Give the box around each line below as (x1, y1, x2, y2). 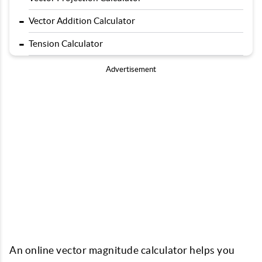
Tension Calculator (29, 39, 103, 49)
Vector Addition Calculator (29, 16, 135, 26)
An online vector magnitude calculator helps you (9, 244, 235, 256)
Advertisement (106, 65, 156, 74)
